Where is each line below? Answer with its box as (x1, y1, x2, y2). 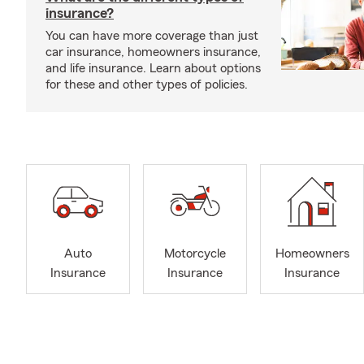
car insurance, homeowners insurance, (45, 45, 261, 58)
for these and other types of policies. (45, 78, 248, 91)
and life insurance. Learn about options (45, 62, 261, 75)
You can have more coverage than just (45, 29, 258, 42)
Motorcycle (164, 247, 226, 261)
